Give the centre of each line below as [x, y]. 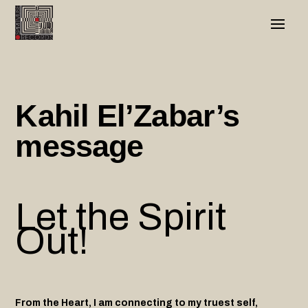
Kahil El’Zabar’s [128, 115]
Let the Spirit [121, 217]
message [84, 146]
